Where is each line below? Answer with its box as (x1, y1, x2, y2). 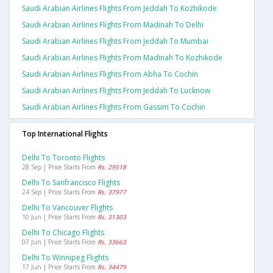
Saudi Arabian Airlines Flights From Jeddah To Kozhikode (22, 3, 217, 14)
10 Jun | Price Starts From (22, 213, 97, 222)
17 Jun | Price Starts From (22, 263, 97, 272)
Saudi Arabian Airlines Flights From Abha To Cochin (22, 69, 198, 80)
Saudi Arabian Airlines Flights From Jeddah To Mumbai (22, 36, 208, 47)
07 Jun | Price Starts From (22, 238, 97, 247)
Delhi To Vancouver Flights (22, 202, 113, 213)
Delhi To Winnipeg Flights (22, 252, 108, 263)
